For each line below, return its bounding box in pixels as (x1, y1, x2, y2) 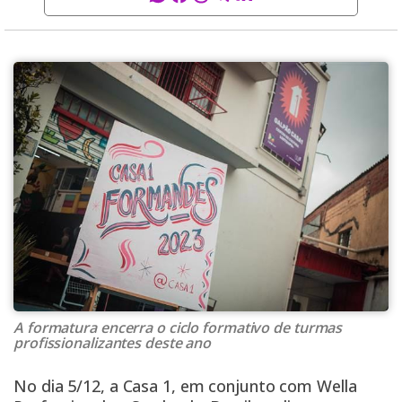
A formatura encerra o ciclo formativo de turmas (13, 318, 343, 338)
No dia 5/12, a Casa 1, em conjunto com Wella (13, 375, 357, 398)
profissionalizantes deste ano (13, 333, 212, 354)
